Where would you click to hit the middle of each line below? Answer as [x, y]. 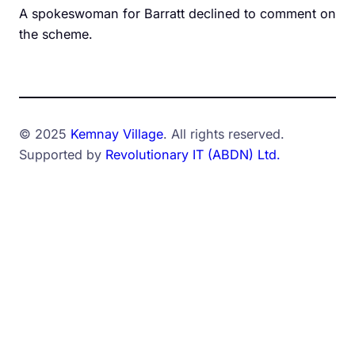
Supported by [62, 154]
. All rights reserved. [224, 134]
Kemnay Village [117, 134]
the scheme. [56, 34]
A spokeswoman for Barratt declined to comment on [177, 14]
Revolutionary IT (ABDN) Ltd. [193, 154]
